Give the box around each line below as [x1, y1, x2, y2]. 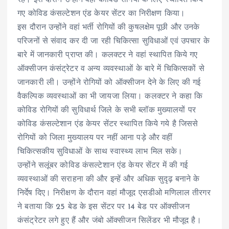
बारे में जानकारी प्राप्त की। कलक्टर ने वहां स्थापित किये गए [17, 51, 198, 59]
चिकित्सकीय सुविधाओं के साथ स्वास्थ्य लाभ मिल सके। [17, 147, 183, 156]
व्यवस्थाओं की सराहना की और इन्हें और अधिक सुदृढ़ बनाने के [17, 175, 200, 184]
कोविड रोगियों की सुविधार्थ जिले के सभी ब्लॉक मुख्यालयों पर [17, 106, 196, 114]
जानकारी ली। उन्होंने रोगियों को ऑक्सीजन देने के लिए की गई [17, 78, 201, 87]
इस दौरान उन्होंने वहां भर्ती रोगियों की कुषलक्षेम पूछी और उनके [17, 23, 200, 32]
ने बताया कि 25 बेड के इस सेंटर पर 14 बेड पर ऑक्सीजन [17, 202, 190, 211]
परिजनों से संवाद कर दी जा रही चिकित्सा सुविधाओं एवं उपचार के [17, 37, 210, 45]
